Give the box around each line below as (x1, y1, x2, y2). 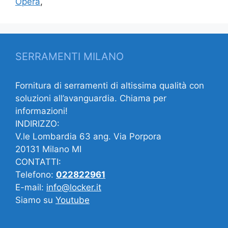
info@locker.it (46, 182, 101, 192)
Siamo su (15, 194, 55, 205)
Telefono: (15, 169, 56, 180)
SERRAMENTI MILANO (15, 50, 124, 63)
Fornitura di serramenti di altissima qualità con (15, 80, 204, 91)
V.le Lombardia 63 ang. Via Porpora (15, 131, 161, 141)
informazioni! (15, 105, 68, 116)
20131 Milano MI (15, 144, 81, 154)
